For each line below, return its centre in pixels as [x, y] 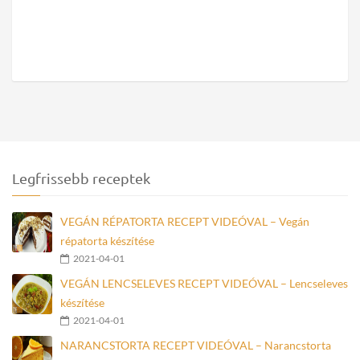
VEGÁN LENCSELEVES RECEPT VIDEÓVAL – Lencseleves [204, 283]
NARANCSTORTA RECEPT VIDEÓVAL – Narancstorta [196, 345]
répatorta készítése [107, 240]
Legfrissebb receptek [81, 178]
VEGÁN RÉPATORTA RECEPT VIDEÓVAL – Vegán [185, 221]
